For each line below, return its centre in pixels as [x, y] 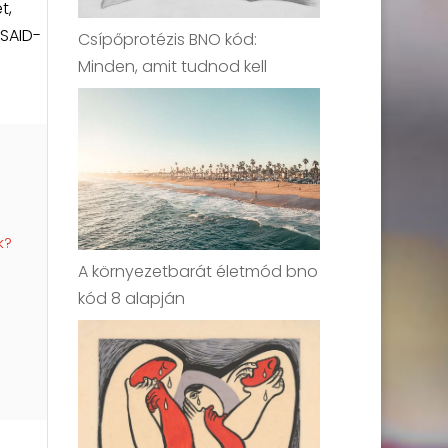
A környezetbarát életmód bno [198, 271]
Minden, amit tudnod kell [173, 67]
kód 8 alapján [132, 298]
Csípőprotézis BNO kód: [168, 40]
